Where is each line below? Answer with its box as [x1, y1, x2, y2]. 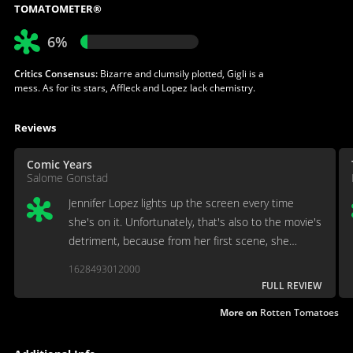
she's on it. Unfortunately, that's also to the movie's [68, 214, 321, 229]
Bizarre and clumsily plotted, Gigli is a [97, 66, 264, 80]
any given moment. [68, 270, 161, 286]
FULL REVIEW [262, 278, 321, 292]
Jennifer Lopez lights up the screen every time [68, 195, 294, 210]
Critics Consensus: [13, 66, 98, 80]
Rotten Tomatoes [260, 305, 340, 319]
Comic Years [26, 156, 92, 172]
